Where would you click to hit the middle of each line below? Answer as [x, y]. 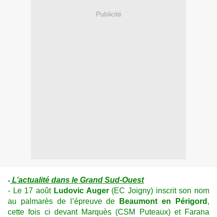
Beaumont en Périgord [163, 201]
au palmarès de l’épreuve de [64, 201]
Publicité [108, 14]
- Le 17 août [31, 191]
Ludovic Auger [81, 191]
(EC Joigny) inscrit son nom [159, 191]
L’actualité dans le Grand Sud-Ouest [77, 180]
